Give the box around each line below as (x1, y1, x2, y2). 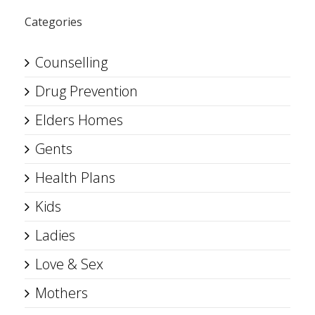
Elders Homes (35, 110, 123, 129)
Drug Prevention (35, 82, 138, 101)
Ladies (35, 226, 75, 245)
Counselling (35, 53, 108, 72)
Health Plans (35, 168, 115, 187)
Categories (25, 14, 82, 30)
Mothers (35, 283, 88, 302)
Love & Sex (35, 255, 103, 274)
